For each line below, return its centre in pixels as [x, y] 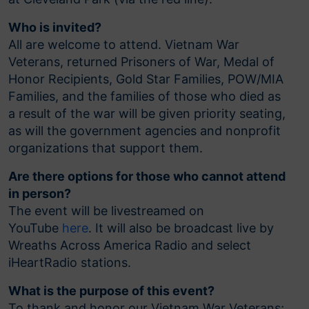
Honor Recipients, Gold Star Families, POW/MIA [146, 79]
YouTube [35, 228]
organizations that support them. [106, 148]
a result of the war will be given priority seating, [147, 114]
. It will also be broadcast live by [181, 228]
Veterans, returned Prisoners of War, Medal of [141, 62]
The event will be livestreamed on [106, 211]
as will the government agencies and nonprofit [144, 131]
